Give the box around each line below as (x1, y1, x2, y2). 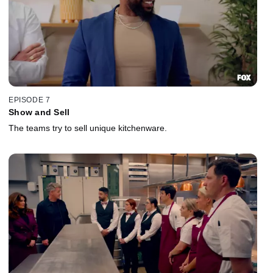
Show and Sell (9, 107, 70, 117)
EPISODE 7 (9, 95, 51, 104)
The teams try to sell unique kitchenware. (9, 122, 167, 133)
